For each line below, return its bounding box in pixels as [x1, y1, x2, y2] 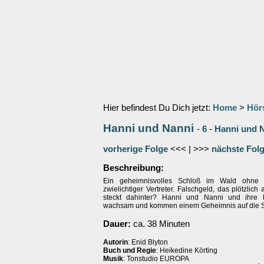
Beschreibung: [103, 163, 164, 173]
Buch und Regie [103, 246, 156, 255]
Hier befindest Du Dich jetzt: [103, 103, 213, 113]
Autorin [103, 238, 128, 246]
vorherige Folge [103, 144, 168, 154]
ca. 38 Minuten [131, 219, 190, 229]
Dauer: [103, 219, 131, 229]
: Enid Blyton [128, 238, 168, 246]
